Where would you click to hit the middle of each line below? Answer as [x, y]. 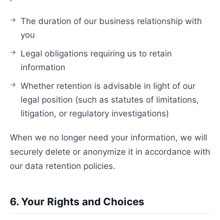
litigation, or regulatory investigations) [95, 113]
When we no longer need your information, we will [109, 137]
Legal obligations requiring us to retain [96, 54]
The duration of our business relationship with [111, 21]
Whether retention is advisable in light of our [108, 86]
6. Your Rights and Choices [77, 202]
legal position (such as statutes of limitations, [110, 100]
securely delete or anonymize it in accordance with [110, 152]
